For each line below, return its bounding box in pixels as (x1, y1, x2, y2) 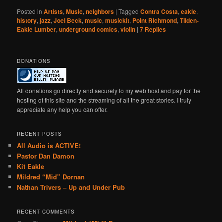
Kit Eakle (17, 161, 45, 171)
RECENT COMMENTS (17, 208, 75, 216)
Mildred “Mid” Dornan (17, 171, 85, 181)
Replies (143, 25, 166, 34)
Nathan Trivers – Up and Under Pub (17, 182, 125, 192)
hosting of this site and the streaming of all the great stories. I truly (17, 96, 192, 105)
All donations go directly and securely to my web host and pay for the (17, 86, 201, 95)
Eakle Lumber (17, 25, 56, 34)
